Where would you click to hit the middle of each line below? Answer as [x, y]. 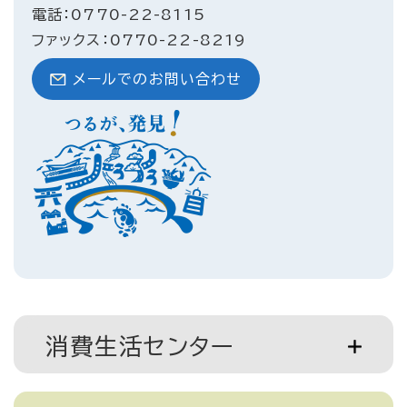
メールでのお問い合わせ [158, 79]
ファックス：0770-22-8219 [139, 40]
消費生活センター [140, 347]
